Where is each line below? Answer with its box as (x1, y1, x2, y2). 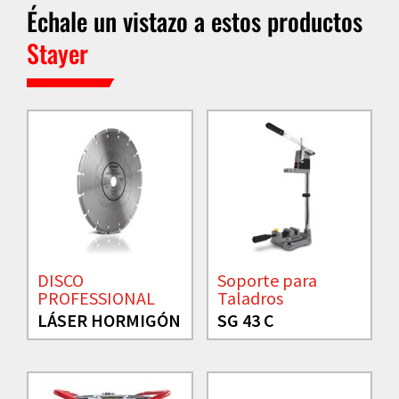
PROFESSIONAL (37, 287, 155, 310)
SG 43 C (216, 309, 274, 332)
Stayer (27, 35, 88, 72)
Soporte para (216, 269, 317, 292)
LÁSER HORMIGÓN (37, 309, 181, 332)
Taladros (216, 287, 283, 310)
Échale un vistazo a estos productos (27, 3, 362, 40)
